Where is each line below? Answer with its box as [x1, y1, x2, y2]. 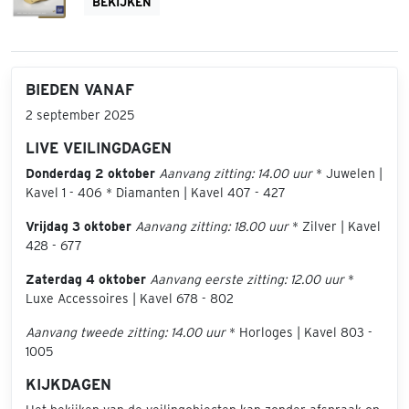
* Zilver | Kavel [288, 219, 381, 235]
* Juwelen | [312, 166, 383, 182]
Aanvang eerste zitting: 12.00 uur [150, 272, 344, 288]
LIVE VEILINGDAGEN [26, 140, 172, 158]
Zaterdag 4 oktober [26, 272, 146, 288]
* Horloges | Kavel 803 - [225, 325, 372, 341]
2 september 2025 [26, 108, 134, 123]
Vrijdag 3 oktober [26, 219, 131, 235]
